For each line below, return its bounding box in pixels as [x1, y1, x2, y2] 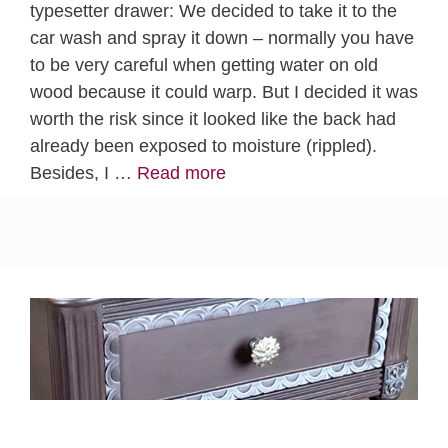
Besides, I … [30, 163, 137, 184]
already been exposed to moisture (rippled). [30, 136, 377, 157]
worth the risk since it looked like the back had [30, 109, 396, 130]
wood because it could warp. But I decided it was [30, 82, 418, 103]
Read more [137, 163, 226, 184]
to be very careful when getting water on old [30, 55, 378, 76]
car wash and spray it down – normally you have [30, 28, 414, 49]
